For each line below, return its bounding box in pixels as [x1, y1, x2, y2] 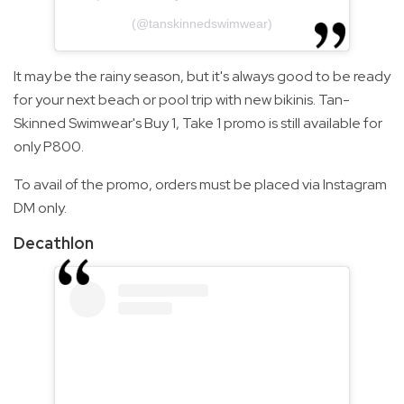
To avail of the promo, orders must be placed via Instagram [14, 174, 387, 194]
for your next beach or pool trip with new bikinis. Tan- [14, 89, 350, 109]
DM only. [14, 197, 67, 217]
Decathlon [14, 232, 94, 253]
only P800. [14, 136, 84, 156]
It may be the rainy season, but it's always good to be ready [14, 66, 390, 86]
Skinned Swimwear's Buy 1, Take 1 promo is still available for [14, 113, 382, 133]
